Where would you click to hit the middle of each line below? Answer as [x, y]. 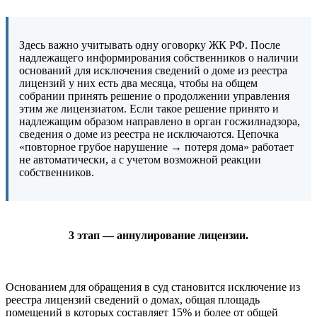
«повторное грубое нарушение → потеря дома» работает [156, 147]
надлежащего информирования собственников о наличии [159, 58]
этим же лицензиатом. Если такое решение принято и [149, 109]
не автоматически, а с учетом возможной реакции [140, 160]
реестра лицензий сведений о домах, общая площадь [133, 299]
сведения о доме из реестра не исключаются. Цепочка [149, 134]
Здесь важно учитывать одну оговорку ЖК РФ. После [150, 45]
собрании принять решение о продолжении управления [154, 96]
